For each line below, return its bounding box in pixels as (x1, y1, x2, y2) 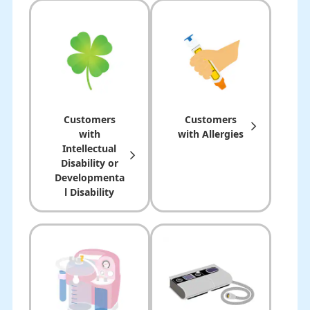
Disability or (60, 156, 118, 170)
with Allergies (177, 127, 244, 141)
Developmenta (54, 171, 125, 185)
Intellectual (62, 142, 117, 156)
